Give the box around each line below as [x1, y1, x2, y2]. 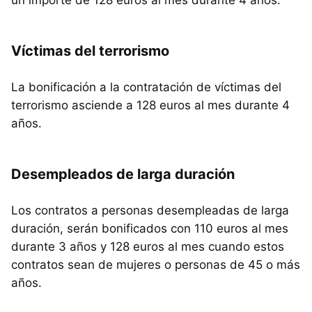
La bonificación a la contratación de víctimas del [11, 80, 281, 95]
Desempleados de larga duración [11, 166, 235, 183]
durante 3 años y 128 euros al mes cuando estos [11, 240, 284, 254]
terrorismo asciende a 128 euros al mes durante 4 [11, 98, 290, 113]
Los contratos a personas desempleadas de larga [11, 203, 289, 218]
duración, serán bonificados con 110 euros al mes [11, 221, 288, 236]
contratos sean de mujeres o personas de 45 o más [11, 258, 300, 272]
